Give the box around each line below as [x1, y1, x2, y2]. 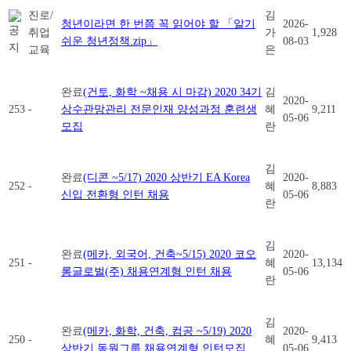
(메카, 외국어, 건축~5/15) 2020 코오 [83, 248, 256, 260]
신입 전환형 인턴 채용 [61, 188, 169, 201]
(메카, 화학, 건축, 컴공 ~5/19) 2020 [83, 324, 251, 337]
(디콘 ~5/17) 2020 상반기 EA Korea [83, 171, 250, 183]
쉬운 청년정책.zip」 [61, 34, 157, 47]
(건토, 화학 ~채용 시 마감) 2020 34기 [83, 85, 262, 98]
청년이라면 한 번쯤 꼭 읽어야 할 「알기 [61, 17, 255, 30]
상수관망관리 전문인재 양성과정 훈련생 [61, 103, 257, 115]
